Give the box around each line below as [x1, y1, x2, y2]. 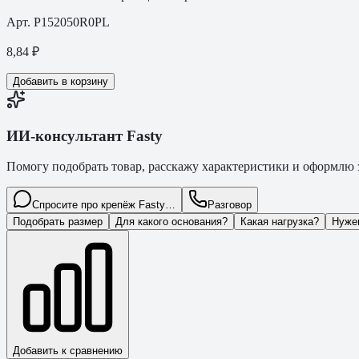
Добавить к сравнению [13, 345, 123, 357]
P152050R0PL [34, 14, 110, 29]
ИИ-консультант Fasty [6, 127, 163, 144]
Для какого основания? [115, 216, 228, 228]
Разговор [208, 199, 252, 212]
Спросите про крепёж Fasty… [32, 199, 175, 212]
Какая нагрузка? [240, 216, 319, 228]
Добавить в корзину [13, 75, 108, 87]
